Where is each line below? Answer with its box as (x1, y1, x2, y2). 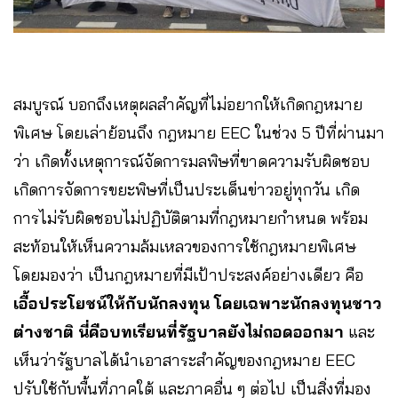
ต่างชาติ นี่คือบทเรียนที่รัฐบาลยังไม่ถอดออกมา (13, 322, 344, 343)
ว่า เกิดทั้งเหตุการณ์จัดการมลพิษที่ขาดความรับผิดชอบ (13, 151, 370, 172)
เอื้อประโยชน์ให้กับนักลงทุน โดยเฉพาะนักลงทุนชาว (13, 293, 382, 314)
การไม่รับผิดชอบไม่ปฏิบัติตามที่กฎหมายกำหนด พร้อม (13, 208, 368, 229)
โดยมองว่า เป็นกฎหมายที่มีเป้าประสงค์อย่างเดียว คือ (13, 265, 363, 286)
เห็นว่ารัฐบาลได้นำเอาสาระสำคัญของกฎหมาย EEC (13, 350, 355, 371)
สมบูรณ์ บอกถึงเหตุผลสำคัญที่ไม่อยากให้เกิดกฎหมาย (13, 94, 362, 115)
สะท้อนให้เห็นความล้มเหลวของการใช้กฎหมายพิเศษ (13, 236, 356, 258)
